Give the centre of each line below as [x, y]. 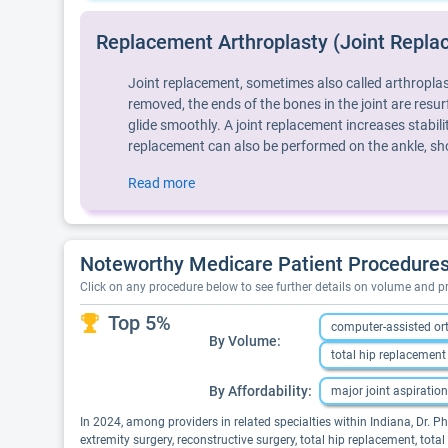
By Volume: [245, 340]
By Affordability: [260, 390]
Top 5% [139, 323]
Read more [161, 183]
